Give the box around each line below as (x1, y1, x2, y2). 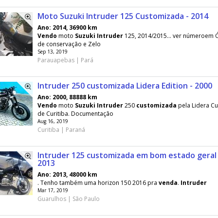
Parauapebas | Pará (37, 56, 93, 64)
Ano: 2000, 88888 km (37, 93, 97, 101)
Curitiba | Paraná (37, 126, 85, 134)
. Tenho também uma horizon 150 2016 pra (37, 179, 159, 187)
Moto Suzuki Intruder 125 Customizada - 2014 (37, 11, 208, 21)
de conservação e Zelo (37, 40, 101, 48)
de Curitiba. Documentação (37, 109, 113, 118)
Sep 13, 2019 (37, 48, 68, 55)
